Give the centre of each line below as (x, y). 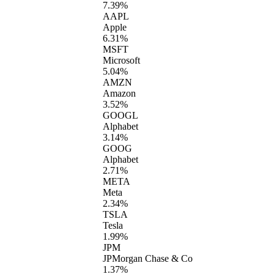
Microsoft (121, 61)
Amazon (119, 94)
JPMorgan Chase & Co (148, 259)
